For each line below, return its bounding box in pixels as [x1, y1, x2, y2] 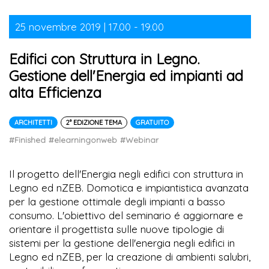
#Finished [9, 134, 46, 145]
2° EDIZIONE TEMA [66, 118, 122, 127]
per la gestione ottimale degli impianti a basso [9, 195, 225, 208]
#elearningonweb [49, 134, 117, 145]
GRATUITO [136, 118, 169, 127]
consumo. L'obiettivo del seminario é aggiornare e [9, 208, 243, 222]
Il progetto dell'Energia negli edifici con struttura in [9, 167, 243, 180]
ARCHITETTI [14, 118, 52, 127]
